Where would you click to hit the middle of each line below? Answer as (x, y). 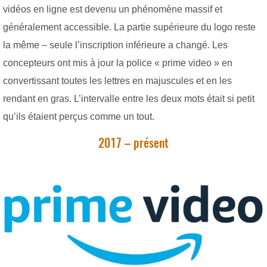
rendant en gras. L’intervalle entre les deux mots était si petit (129, 98)
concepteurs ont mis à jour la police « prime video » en (118, 63)
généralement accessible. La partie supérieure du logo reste (129, 27)
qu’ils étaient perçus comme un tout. (79, 116)
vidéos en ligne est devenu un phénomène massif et (113, 9)
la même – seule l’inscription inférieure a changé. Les (115, 45)
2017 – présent (133, 143)
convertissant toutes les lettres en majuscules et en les (117, 80)
